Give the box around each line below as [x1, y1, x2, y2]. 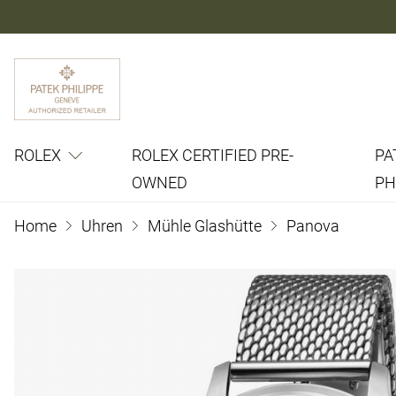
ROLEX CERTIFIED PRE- [132, 146, 293, 164]
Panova [283, 217, 339, 235]
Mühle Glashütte [148, 217, 262, 235]
